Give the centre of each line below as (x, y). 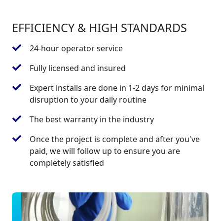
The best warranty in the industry (92, 119)
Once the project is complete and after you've (115, 139)
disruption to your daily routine (88, 99)
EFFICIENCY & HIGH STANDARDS (99, 27)
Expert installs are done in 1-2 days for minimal (117, 88)
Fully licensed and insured (78, 68)
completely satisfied (67, 163)
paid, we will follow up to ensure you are (105, 151)
